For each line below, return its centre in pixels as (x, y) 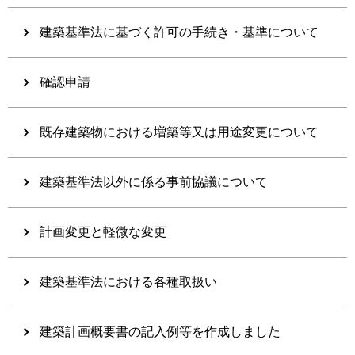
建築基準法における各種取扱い (128, 281)
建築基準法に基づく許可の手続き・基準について (179, 32)
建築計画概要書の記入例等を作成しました (160, 331)
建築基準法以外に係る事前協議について (154, 181)
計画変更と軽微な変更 (103, 231)
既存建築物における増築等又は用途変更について (179, 132)
